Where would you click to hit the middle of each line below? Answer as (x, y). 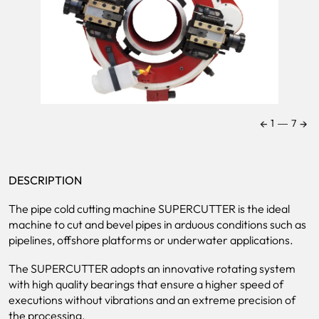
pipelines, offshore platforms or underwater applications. (151, 240)
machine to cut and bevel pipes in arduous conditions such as (157, 224)
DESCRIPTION (45, 180)
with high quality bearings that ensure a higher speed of (146, 284)
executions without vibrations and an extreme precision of (152, 300)
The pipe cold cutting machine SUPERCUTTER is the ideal (149, 209)
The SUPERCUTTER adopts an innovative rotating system (152, 268)
